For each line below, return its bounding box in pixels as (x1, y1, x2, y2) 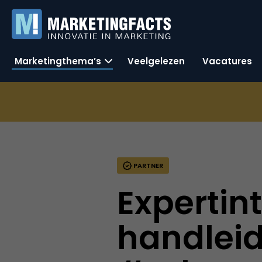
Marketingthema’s (15, 54, 101, 67)
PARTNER (132, 161, 164, 170)
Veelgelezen (127, 54, 185, 67)
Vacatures (202, 54, 252, 67)
